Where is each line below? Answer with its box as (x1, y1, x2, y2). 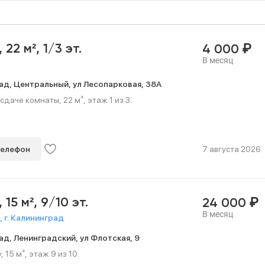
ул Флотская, (80, 232, 134, 243)
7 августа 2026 (202, 144, 261, 154)
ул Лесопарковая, (73, 79, 146, 89)
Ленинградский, (14, 232, 80, 243)
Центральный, (14, 79, 73, 89)
